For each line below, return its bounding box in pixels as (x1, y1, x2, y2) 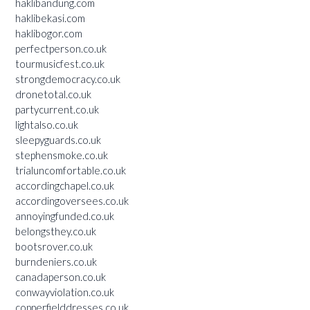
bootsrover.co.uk (15, 239, 93, 253)
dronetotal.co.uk (15, 87, 91, 100)
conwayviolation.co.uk (15, 285, 114, 298)
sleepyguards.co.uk (15, 133, 101, 146)
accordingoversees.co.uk (15, 194, 129, 207)
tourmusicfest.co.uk (15, 57, 104, 70)
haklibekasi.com (15, 11, 85, 24)
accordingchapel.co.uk (15, 179, 114, 192)
